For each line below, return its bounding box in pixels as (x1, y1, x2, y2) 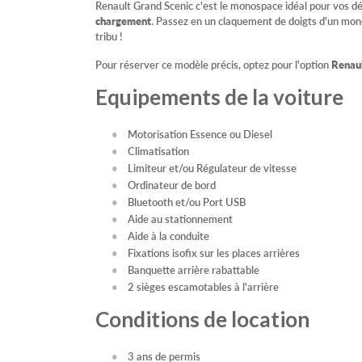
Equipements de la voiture (95, 84, 343, 111)
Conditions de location (95, 306, 309, 333)
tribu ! (95, 28, 123, 44)
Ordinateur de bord (128, 177, 216, 193)
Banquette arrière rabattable (128, 262, 259, 278)
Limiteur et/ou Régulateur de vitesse (128, 160, 297, 176)
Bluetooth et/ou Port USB (128, 194, 246, 210)
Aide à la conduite (128, 228, 209, 244)
